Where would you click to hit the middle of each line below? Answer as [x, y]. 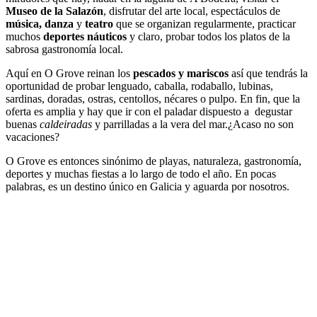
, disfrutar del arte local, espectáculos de [192, 11]
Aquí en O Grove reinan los [68, 74]
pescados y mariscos [181, 74]
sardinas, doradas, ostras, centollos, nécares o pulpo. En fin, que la [153, 99]
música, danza [40, 24]
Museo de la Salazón [54, 11]
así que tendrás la [270, 74]
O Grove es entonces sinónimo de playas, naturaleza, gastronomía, [154, 161]
